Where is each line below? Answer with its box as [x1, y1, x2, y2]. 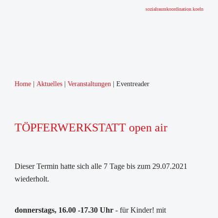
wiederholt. [15, 175, 49, 183]
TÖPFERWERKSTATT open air [15, 121, 167, 134]
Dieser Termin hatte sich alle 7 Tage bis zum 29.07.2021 [15, 162, 187, 170]
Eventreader [116, 80, 149, 88]
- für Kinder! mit [113, 206, 166, 214]
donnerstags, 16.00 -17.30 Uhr [15, 206, 113, 214]
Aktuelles [36, 80, 62, 88]
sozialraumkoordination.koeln [145, 6, 203, 12]
